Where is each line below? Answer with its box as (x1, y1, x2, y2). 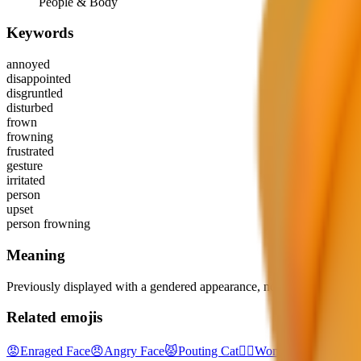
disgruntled (6, 86, 63, 101)
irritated (6, 173, 45, 188)
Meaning (6, 246, 65, 263)
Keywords (6, 24, 73, 42)
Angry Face (104, 344, 164, 358)
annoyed (6, 57, 50, 72)
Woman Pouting (255, 344, 337, 358)
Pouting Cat (178, 344, 239, 358)
